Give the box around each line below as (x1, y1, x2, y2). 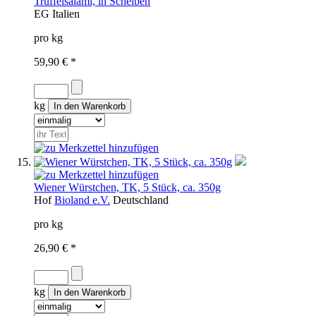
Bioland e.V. (54, 193, 110, 206)
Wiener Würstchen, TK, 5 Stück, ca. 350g (34, 181, 221, 193)
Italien (52, 7, 80, 20)
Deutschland (113, 193, 169, 206)
